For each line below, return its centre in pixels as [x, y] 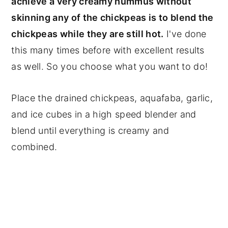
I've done [185, 34]
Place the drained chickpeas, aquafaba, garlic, [112, 98]
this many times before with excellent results [108, 50]
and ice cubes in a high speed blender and [104, 114]
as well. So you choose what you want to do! [110, 66]
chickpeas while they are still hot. [88, 34]
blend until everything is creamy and [90, 130]
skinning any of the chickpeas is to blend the [112, 17]
